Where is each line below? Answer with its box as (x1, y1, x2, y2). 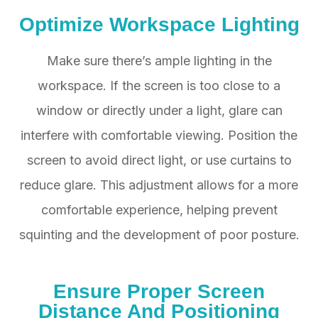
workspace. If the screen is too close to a (38, 78, 280, 94)
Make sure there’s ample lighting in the (46, 53, 272, 69)
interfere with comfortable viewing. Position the (21, 128, 297, 143)
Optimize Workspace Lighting (18, 13, 300, 36)
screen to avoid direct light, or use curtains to (26, 153, 292, 168)
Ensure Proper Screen (53, 280, 265, 303)
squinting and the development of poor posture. (18, 227, 300, 243)
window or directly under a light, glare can (35, 103, 283, 119)
